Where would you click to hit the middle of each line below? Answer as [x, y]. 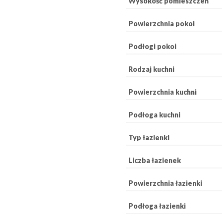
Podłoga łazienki [157, 206]
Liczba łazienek [155, 160]
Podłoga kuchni [154, 114]
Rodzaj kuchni [151, 69]
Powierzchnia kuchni [163, 92]
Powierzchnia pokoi [162, 23]
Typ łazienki [149, 137]
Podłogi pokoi [152, 46]
